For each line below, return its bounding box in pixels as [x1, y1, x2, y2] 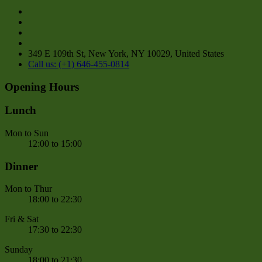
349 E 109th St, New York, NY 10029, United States [28, 48, 224, 58]
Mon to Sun [5, 127, 49, 138]
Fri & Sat [5, 214, 39, 225]
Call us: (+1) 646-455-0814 [28, 58, 129, 69]
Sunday [5, 244, 33, 255]
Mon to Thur [5, 184, 52, 194]
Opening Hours [5, 80, 79, 93]
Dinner [5, 160, 38, 173]
